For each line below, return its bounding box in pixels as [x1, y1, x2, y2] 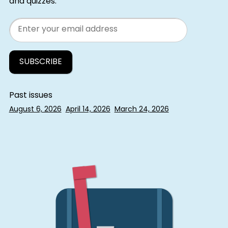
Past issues [9, 89, 52, 103]
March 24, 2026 [114, 104, 169, 116]
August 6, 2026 [9, 104, 62, 116]
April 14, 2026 [65, 104, 110, 116]
